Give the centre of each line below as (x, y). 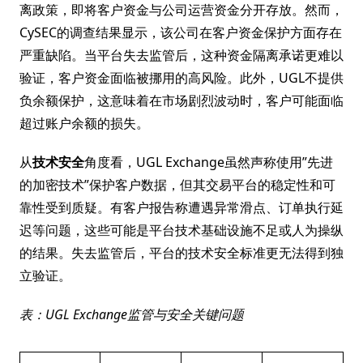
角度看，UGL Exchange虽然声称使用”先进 (209, 162)
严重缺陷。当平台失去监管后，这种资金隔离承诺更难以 (181, 55)
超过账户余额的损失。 (84, 123)
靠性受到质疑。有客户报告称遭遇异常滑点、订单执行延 (181, 207)
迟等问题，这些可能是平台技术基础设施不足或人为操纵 (181, 230)
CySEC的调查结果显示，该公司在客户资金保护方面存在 (181, 32)
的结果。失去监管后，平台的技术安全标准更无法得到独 (181, 253)
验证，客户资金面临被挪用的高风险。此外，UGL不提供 (181, 78)
